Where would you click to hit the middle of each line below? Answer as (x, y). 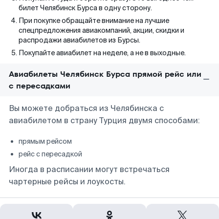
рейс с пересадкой (50, 154)
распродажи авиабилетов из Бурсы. (79, 40)
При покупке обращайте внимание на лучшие (94, 21)
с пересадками (40, 86)
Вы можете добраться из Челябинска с (86, 108)
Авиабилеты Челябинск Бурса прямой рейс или (105, 74)
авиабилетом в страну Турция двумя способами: (104, 120)
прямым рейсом (45, 141)
